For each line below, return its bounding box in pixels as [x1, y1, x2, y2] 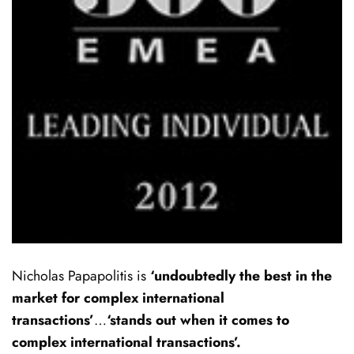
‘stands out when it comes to [107, 309, 289, 330]
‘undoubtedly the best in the [150, 265, 332, 286]
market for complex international [12, 287, 224, 308]
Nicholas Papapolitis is [12, 265, 150, 286]
